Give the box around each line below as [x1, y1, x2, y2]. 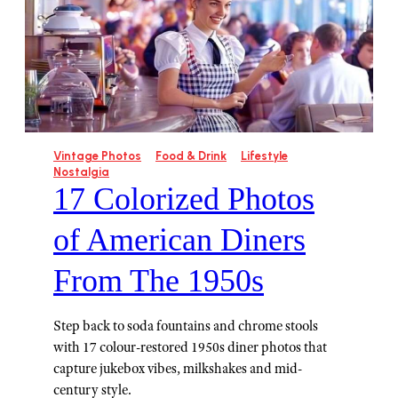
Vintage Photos [53, 149, 141, 163]
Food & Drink [155, 149, 227, 163]
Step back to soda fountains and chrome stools [53, 317, 318, 335]
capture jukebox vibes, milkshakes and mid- [53, 360, 302, 378]
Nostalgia [53, 165, 109, 179]
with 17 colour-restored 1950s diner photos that [53, 338, 327, 356]
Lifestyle [241, 149, 288, 163]
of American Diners [53, 222, 306, 259]
